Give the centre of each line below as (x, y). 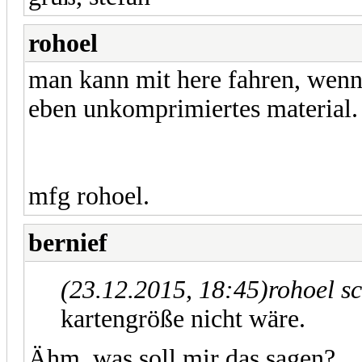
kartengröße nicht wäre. (183, 318)
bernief (68, 242)
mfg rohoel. (89, 196)
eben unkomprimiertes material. (193, 108)
